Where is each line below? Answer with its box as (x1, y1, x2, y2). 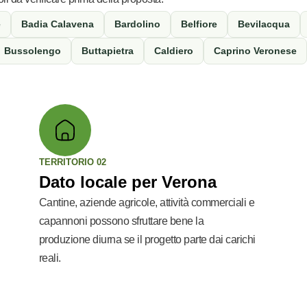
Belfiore (181, 19, 217, 29)
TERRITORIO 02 (38, 157, 106, 167)
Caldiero (154, 45, 193, 56)
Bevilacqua (238, 19, 290, 29)
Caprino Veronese (214, 45, 297, 56)
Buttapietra (82, 45, 134, 56)
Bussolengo (4, 45, 61, 56)
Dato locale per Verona (38, 173, 217, 191)
